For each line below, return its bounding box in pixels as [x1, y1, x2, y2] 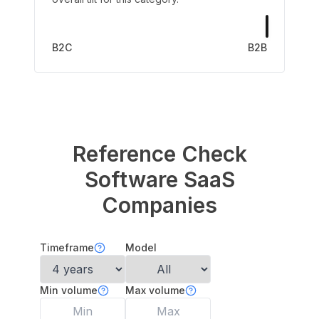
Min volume [40, 284, 98, 296]
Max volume [125, 284, 185, 296]
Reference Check [72, 141, 247, 167]
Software [84, 167, 178, 192]
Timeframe [40, 241, 94, 253]
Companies [102, 192, 217, 218]
